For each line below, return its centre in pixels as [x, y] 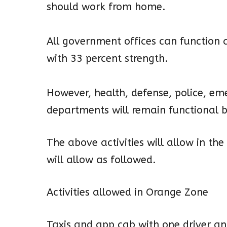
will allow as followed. [101, 160]
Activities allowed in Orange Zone [127, 193]
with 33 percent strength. [107, 59]
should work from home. [106, 7]
